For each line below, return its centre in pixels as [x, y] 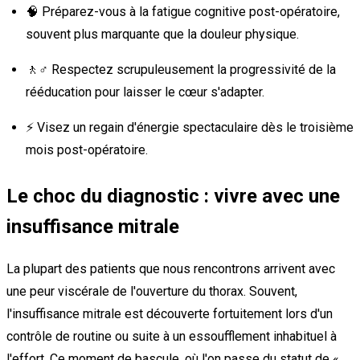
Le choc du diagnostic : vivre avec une [173, 196]
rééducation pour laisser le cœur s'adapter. [145, 92]
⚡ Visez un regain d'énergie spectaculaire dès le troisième [190, 127]
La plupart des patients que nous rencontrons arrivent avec [171, 268]
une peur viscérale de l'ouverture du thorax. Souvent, [152, 291]
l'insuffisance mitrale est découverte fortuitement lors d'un [170, 313]
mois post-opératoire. [87, 149]
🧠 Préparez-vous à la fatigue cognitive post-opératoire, [183, 11]
